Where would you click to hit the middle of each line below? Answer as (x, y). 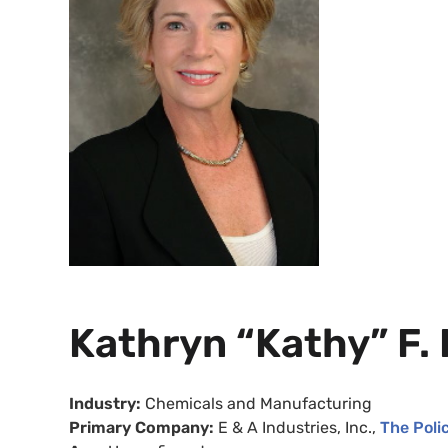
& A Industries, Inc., (306, 428)
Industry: (107, 404)
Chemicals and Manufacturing (258, 404)
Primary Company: (143, 428)
